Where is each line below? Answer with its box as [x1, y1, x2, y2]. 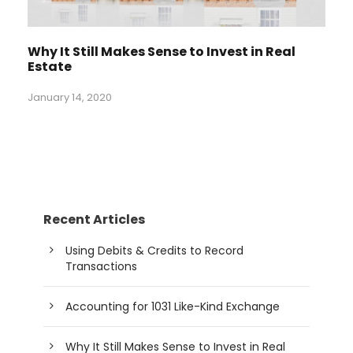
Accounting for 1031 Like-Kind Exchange [65, 298, 280, 314]
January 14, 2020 [28, 89, 112, 105]
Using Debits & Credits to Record [65, 242, 243, 258]
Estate [28, 57, 72, 76]
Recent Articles [43, 210, 145, 229]
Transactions [65, 258, 137, 274]
